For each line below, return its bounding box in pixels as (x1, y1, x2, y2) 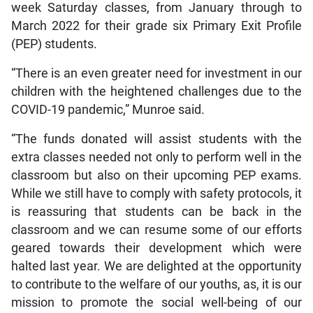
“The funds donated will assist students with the (10, 131, 303, 146)
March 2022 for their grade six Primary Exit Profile (10, 18, 303, 33)
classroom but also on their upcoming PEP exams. (10, 168, 303, 182)
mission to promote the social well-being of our (10, 295, 303, 310)
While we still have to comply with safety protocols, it (10, 186, 303, 201)
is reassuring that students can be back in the (10, 204, 303, 219)
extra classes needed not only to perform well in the (10, 150, 303, 164)
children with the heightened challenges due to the (10, 84, 303, 99)
